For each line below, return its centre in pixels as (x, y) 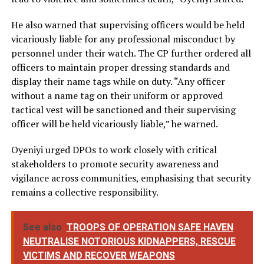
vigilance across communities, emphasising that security (131, 178)
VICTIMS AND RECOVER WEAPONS (99, 255)
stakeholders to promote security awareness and (115, 164)
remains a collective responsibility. (85, 192)
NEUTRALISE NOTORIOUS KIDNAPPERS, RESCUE (129, 241)
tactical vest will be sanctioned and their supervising (123, 109)
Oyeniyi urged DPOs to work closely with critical (114, 149)
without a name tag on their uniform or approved (117, 95)
